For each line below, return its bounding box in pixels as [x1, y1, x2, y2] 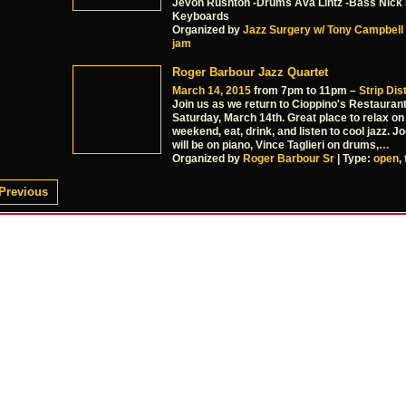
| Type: [334, 151, 373, 165]
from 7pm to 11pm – [251, 83, 359, 97]
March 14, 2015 [172, 83, 251, 97]
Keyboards [172, 10, 229, 24]
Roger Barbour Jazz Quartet [172, 64, 328, 79]
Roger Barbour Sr [243, 151, 334, 165]
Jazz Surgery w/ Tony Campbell [243, 24, 403, 37]
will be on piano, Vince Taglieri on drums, [172, 138, 379, 151]
